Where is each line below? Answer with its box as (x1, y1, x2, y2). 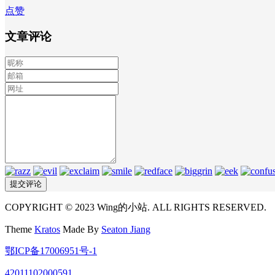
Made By (60, 224, 101, 235)
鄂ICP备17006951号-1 (5, 246, 97, 257)
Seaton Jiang (101, 224, 150, 235)
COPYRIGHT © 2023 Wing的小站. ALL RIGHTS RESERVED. (5, 202, 266, 213)
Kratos (34, 224, 60, 235)
